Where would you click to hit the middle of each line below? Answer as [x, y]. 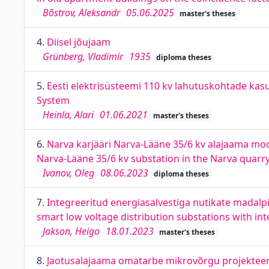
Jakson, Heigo [71, 231]
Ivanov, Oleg [68, 173]
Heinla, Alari [68, 115]
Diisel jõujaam [79, 42]
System [53, 100]
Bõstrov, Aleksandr [81, 13]
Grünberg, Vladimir [83, 56]
